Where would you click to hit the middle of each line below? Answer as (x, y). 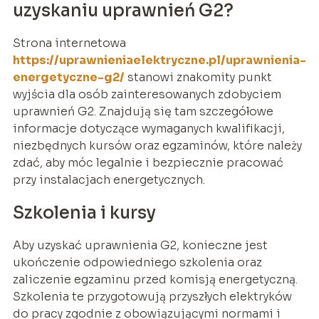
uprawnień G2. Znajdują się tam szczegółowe (143, 111)
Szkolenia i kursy (84, 213)
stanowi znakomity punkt (198, 77)
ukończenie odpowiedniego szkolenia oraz (137, 262)
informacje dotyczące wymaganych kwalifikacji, (148, 128)
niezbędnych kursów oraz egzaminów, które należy (157, 145)
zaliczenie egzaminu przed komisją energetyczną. (155, 279)
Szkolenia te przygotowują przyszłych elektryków (152, 296)
